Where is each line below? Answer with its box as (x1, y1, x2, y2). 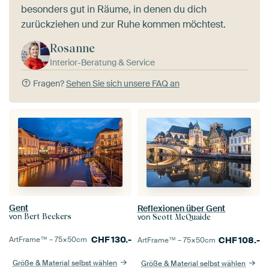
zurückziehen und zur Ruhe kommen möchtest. (21, 17, 226, 31)
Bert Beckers (24, 211, 71, 221)
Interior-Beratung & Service (50, 56, 155, 68)
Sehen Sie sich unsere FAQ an (65, 77, 180, 89)
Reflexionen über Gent (138, 202, 225, 214)
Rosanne (50, 41, 95, 55)
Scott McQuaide (153, 212, 211, 222)
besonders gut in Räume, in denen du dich (21, 2, 207, 16)
